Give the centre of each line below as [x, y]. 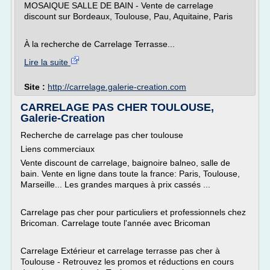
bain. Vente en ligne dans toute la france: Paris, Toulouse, [130, 174]
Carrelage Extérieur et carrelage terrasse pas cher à [120, 251]
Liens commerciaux [58, 149]
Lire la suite [47, 62]
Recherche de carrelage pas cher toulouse [102, 135]
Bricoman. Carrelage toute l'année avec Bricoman [115, 223]
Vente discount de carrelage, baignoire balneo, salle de [125, 163]
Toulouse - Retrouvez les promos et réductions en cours [127, 262]
